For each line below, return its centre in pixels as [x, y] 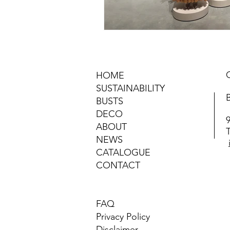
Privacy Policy [123, 216]
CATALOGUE [123, 152]
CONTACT [118, 165]
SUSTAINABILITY [130, 88]
